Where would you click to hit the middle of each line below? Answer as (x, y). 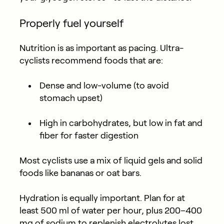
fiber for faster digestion (89, 136)
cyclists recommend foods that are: (91, 61)
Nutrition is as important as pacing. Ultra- (101, 48)
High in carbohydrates (84, 123)
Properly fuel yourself (71, 23)
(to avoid (150, 86)
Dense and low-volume (85, 86)
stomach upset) (71, 98)
